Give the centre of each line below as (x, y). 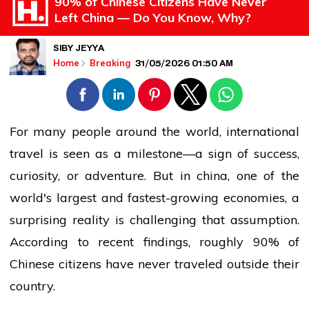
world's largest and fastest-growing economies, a (154, 198)
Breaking (111, 63)
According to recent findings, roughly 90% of (154, 242)
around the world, (169, 132)
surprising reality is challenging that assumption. (154, 220)
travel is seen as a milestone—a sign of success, (154, 154)
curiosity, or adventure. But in (103, 176)
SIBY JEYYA (79, 50)
